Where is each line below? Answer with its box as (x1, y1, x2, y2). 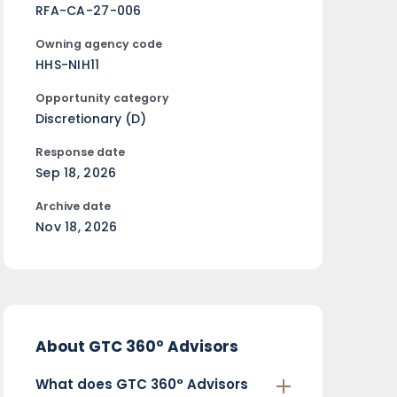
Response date (35, 144, 125, 160)
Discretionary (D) (35, 109, 146, 128)
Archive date (35, 198, 111, 214)
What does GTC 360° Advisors (35, 374, 248, 393)
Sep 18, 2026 (35, 163, 117, 182)
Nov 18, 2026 (35, 217, 118, 236)
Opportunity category (35, 90, 169, 105)
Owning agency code (35, 35, 162, 51)
